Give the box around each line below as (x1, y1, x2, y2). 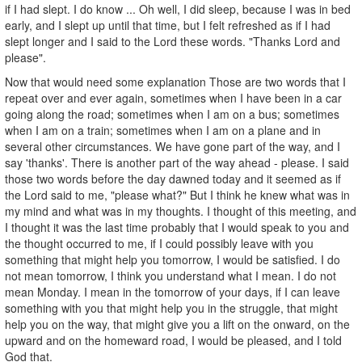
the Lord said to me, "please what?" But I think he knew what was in (5, 186, 350, 203)
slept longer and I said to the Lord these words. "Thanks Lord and (5, 32, 340, 49)
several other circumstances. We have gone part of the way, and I (5, 137, 340, 154)
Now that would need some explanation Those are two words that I (5, 73, 346, 90)
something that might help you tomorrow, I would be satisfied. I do (5, 250, 340, 267)
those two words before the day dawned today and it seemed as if (5, 170, 341, 187)
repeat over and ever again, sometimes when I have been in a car (5, 89, 342, 106)
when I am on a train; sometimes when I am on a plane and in (5, 121, 321, 138)
